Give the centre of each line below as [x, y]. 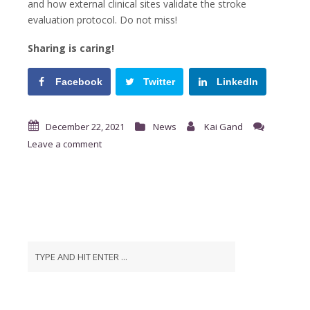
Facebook [79, 81]
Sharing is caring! [71, 48]
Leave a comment [65, 144]
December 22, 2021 [85, 126]
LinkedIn [237, 81]
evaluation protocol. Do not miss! [102, 20]
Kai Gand [224, 126]
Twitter [159, 81]
